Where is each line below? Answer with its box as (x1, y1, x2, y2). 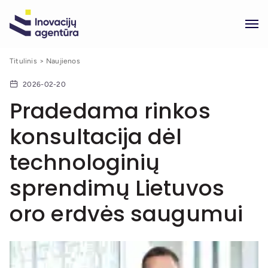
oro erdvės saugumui (10, 199, 243, 229)
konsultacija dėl (10, 121, 182, 152)
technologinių (10, 147, 160, 178)
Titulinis (10, 57, 37, 65)
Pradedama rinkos (10, 96, 211, 126)
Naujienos (46, 57, 80, 65)
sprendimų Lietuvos (10, 173, 224, 203)
